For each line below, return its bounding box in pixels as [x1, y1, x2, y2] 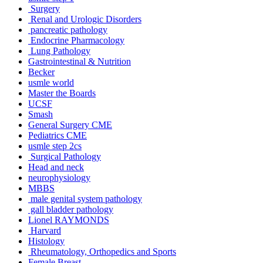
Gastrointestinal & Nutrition [28, 56, 131, 66]
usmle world [28, 77, 74, 87]
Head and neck [28, 161, 84, 172]
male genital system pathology [28, 193, 142, 204]
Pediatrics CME [28, 130, 87, 140]
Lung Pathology [28, 45, 90, 56]
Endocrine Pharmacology [28, 35, 124, 45]
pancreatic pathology [28, 24, 107, 35]
